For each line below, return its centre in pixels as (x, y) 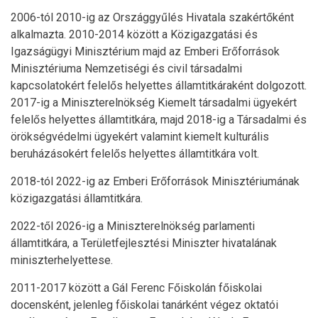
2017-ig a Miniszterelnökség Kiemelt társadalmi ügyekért (154, 102)
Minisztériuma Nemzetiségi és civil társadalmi (126, 68)
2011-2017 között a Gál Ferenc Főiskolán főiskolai (136, 287)
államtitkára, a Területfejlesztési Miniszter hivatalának (144, 243)
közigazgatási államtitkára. (77, 198)
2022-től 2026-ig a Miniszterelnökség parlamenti (133, 226)
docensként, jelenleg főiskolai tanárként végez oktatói (144, 305)
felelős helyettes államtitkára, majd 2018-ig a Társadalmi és (159, 119)
